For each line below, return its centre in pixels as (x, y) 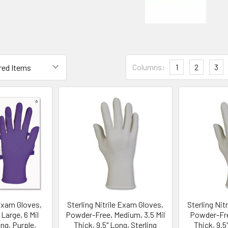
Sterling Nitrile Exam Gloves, (116, 204)
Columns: (149, 67)
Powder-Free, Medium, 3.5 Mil (116, 214)
